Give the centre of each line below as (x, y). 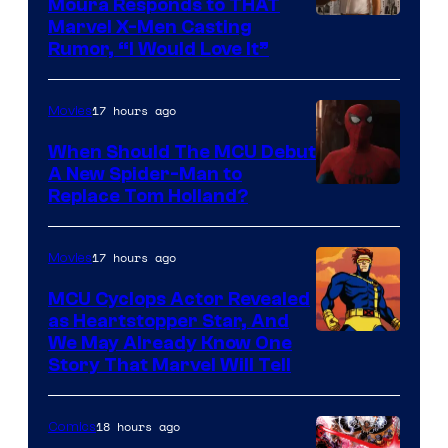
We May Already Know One (170, 342)
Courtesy (354, 227)
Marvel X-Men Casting (150, 26)
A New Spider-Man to (145, 173)
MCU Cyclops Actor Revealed (179, 298)
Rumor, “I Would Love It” (158, 48)
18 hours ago (138, 426)
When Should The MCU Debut (182, 151)
